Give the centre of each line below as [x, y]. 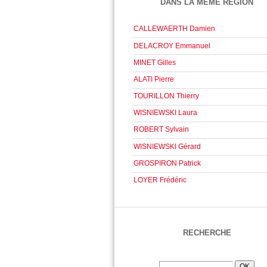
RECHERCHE [207, 232]
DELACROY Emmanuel [172, 46]
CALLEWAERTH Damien [175, 29]
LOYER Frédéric [160, 180]
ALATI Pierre [154, 79]
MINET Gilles [155, 62]
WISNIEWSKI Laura [166, 113]
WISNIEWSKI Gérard [167, 146]
